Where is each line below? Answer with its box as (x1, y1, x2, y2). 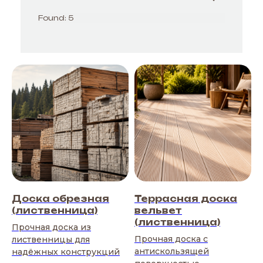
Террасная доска (134, 193, 237, 204)
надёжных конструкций (12, 247, 120, 257)
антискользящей (134, 246, 209, 257)
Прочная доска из (12, 222, 91, 232)
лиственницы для (12, 234, 90, 245)
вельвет (134, 205, 182, 216)
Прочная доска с (134, 234, 208, 244)
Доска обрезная (12, 193, 109, 204)
